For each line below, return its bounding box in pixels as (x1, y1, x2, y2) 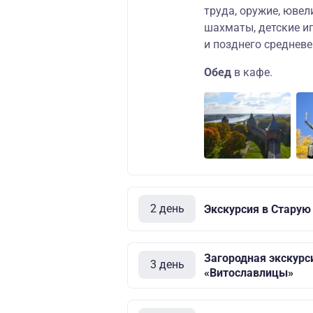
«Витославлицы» (204, 266, 293, 279)
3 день (150, 258, 184, 271)
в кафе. (234, 66, 272, 79)
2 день (150, 202, 184, 215)
